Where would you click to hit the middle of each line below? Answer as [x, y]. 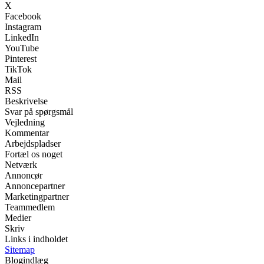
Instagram [23, 27]
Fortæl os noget [34, 154]
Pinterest [21, 58]
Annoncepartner [35, 186]
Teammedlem [30, 207]
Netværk [21, 164]
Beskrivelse [26, 101]
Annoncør [24, 175]
